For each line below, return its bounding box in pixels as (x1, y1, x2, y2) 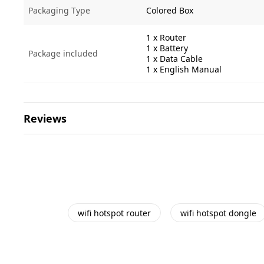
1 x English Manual (146, 64, 222, 75)
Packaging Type (28, 5, 90, 16)
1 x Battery (146, 42, 188, 54)
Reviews (24, 111, 67, 126)
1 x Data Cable (146, 53, 203, 64)
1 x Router (146, 32, 186, 43)
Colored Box (146, 5, 193, 16)
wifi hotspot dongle (180, 207, 256, 219)
